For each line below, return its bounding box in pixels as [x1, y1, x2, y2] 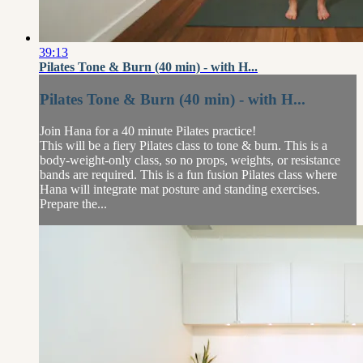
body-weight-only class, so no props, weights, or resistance [40, 152, 340, 167]
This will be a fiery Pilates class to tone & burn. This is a [40, 138, 327, 152]
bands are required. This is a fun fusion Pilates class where [40, 167, 337, 181]
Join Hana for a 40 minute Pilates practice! [40, 123, 256, 138]
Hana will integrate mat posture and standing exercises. [40, 181, 320, 196]
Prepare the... [40, 196, 107, 211]
